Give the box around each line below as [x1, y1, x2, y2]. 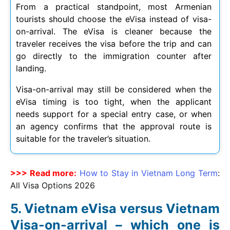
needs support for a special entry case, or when [16, 109, 212, 120]
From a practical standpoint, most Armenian [16, 2, 212, 12]
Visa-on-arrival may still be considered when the [16, 84, 212, 95]
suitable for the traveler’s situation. [16, 133, 150, 144]
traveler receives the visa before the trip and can [16, 39, 212, 49]
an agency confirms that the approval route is [16, 121, 212, 132]
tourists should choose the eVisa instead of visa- [16, 14, 212, 25]
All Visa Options [10, 180, 74, 191]
